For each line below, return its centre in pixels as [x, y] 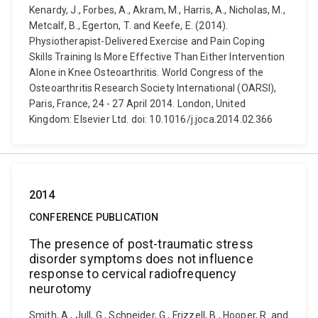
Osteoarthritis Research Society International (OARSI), [153, 88]
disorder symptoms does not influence [141, 259]
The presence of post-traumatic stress [141, 244]
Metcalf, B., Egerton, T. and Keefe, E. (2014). [129, 26]
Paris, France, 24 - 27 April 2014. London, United [137, 104]
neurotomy [61, 289]
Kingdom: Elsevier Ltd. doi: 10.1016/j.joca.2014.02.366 [151, 119]
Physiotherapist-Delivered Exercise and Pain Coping [147, 41]
